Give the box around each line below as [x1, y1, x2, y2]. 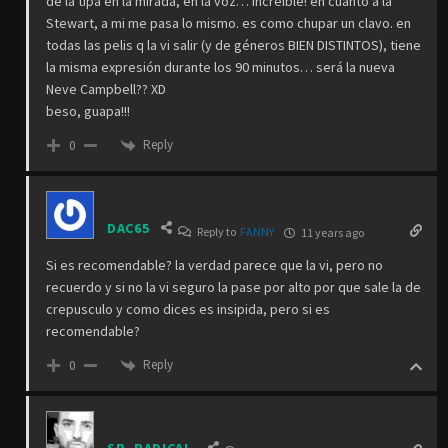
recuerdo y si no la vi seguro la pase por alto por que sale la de [46, 278, 421, 297]
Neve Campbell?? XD [46, 80, 166, 99]
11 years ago [298, 225, 364, 241]
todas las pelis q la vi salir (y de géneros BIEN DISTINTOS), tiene [46, 36, 421, 55]
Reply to [194, 224, 240, 240]
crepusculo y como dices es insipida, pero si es [46, 300, 330, 319]
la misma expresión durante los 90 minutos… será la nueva [46, 58, 395, 77]
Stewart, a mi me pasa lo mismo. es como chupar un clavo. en [46, 14, 411, 33]
